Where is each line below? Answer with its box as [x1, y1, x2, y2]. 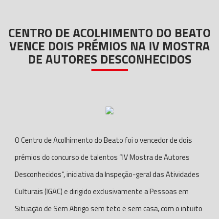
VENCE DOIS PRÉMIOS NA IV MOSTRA [9, 37, 210, 55]
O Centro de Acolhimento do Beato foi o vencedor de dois [15, 134, 192, 146]
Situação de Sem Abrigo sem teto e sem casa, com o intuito [15, 203, 202, 214]
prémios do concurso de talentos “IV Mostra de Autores [15, 152, 190, 163]
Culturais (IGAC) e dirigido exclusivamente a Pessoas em [15, 186, 189, 197]
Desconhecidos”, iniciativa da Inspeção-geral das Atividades [15, 169, 199, 180]
